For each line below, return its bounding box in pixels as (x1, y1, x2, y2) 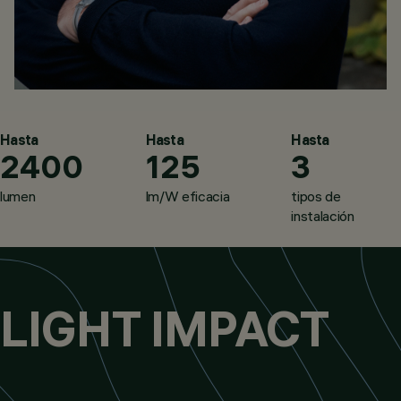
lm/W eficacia (145, 187, 230, 206)
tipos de (291, 187, 341, 206)
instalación (291, 207, 354, 226)
